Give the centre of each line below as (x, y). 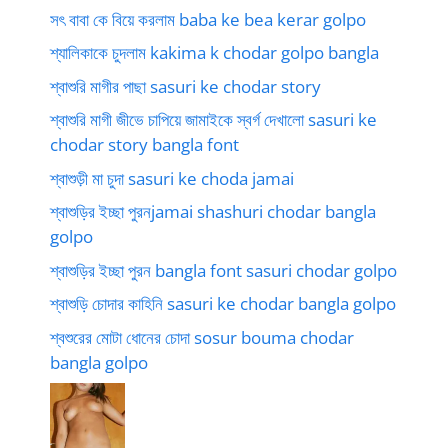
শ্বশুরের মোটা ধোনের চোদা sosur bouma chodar (202, 337)
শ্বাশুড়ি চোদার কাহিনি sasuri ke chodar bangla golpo (223, 303)
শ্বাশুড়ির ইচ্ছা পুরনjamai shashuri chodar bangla (213, 211)
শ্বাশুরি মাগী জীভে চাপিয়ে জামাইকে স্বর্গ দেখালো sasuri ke (213, 119)
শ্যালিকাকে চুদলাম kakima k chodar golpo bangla (214, 52)
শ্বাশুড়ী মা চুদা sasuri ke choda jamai (172, 178)
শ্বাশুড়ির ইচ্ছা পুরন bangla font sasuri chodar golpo (223, 270)
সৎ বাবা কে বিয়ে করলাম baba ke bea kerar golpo (208, 19)
